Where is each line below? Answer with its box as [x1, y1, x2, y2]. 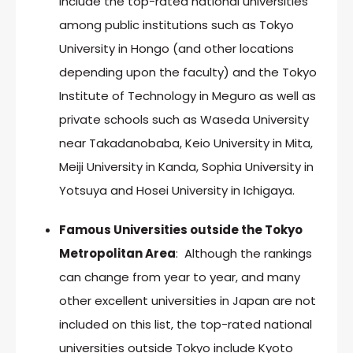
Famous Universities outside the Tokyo [59, 221, 303, 238]
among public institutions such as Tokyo [59, 16, 294, 33]
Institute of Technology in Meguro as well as [59, 87, 316, 104]
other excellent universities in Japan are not [59, 292, 316, 309]
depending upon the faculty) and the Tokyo [59, 63, 317, 80]
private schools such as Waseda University [59, 110, 309, 128]
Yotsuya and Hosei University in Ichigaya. [59, 181, 295, 199]
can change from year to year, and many [59, 268, 300, 285]
